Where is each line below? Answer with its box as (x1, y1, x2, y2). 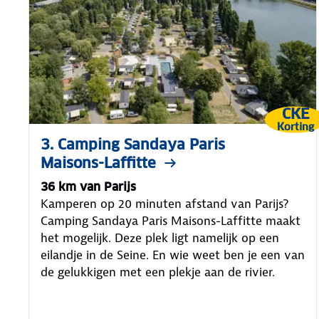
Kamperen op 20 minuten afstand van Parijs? (41, 195, 288, 211)
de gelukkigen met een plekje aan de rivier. (41, 263, 275, 280)
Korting (276, 120, 314, 133)
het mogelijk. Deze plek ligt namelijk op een (41, 229, 279, 246)
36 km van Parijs (41, 179, 136, 194)
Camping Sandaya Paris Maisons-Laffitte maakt (41, 212, 300, 229)
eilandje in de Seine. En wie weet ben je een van (41, 246, 305, 263)
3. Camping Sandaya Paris (41, 135, 225, 154)
